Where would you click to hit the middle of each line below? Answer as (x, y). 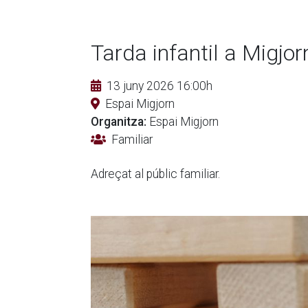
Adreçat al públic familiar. (157, 174)
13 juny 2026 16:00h (159, 86)
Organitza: (119, 122)
